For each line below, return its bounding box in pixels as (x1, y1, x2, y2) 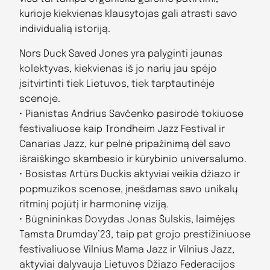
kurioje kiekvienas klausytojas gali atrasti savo (19, 8, 237, 19)
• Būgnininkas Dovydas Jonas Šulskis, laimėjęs (19, 214, 235, 225)
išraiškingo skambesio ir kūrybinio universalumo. (19, 154, 246, 165)
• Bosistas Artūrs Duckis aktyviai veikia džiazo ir (19, 169, 240, 180)
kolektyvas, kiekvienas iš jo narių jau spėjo (19, 63, 217, 74)
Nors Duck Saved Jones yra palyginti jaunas (19, 48, 222, 59)
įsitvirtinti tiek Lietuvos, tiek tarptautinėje (19, 78, 215, 89)
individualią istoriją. (19, 24, 110, 34)
